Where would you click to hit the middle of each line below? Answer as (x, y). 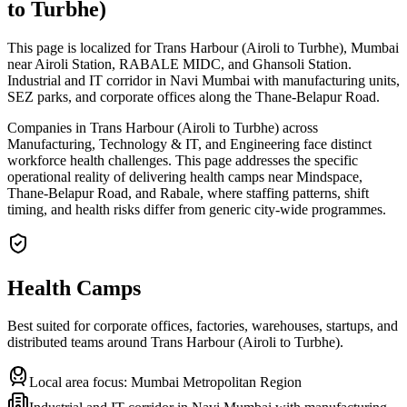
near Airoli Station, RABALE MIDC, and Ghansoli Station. (179, 64)
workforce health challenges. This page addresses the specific (183, 160)
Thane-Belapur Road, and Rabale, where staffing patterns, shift (188, 193)
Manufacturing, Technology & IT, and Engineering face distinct (189, 144)
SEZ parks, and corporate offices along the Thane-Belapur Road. (194, 96)
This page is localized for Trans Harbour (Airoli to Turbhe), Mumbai (203, 47)
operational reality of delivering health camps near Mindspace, (185, 176)
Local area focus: (80, 382)
